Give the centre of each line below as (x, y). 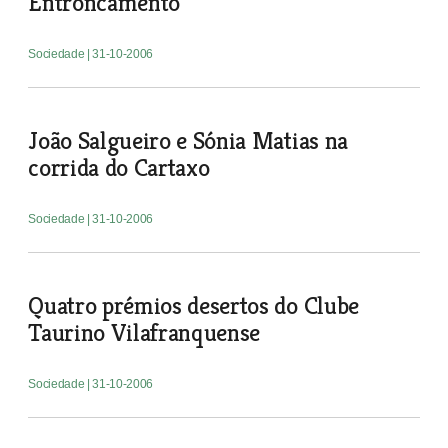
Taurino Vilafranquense (144, 332)
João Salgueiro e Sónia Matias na (188, 140)
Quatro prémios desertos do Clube (193, 305)
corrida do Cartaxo (119, 167)
